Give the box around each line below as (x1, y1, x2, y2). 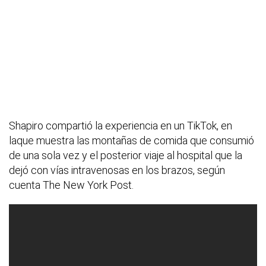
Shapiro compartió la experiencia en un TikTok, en (9, 119, 232, 132)
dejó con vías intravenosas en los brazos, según (9, 163, 225, 176)
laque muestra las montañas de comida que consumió (9, 134, 254, 147)
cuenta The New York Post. (9, 178, 134, 191)
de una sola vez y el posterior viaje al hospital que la (9, 148, 242, 161)
